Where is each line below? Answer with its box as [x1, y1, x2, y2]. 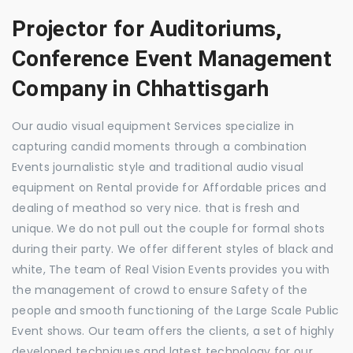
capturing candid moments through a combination [12, 138, 307, 154]
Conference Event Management [12, 45, 333, 72]
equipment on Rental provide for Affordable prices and [12, 179, 326, 195]
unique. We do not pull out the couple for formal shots [12, 220, 325, 236]
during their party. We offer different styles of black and [12, 240, 334, 257]
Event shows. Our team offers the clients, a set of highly [12, 322, 335, 339]
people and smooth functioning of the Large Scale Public [12, 302, 340, 318]
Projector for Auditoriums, [12, 15, 283, 42]
